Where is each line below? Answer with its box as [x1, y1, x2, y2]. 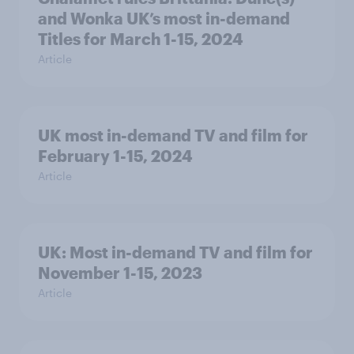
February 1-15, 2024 [38, 146, 193, 165]
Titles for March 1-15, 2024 [38, 29, 243, 48]
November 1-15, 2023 [38, 263, 202, 282]
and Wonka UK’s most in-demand [38, 9, 290, 28]
